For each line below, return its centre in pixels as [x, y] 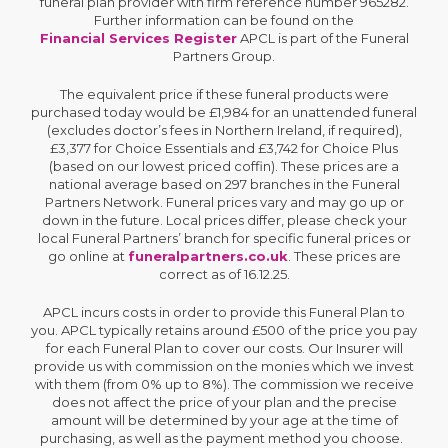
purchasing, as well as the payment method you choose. [222, 438]
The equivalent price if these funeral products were [224, 94]
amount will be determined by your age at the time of [224, 420]
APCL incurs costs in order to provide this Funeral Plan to [224, 312]
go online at [87, 256]
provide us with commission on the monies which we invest [224, 366]
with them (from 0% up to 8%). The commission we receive [224, 384]
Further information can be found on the [224, 20]
